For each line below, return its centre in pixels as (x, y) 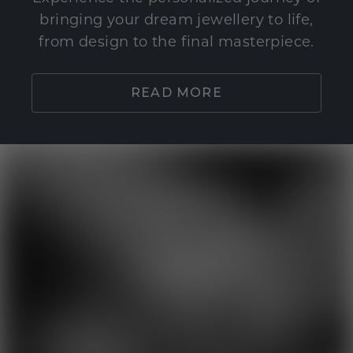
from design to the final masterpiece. (176, 43)
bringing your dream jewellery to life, (176, 21)
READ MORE (176, 93)
